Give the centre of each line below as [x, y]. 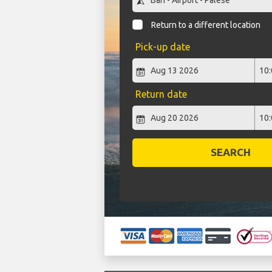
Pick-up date [162, 47]
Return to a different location [206, 25]
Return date [161, 94]
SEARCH [231, 152]
